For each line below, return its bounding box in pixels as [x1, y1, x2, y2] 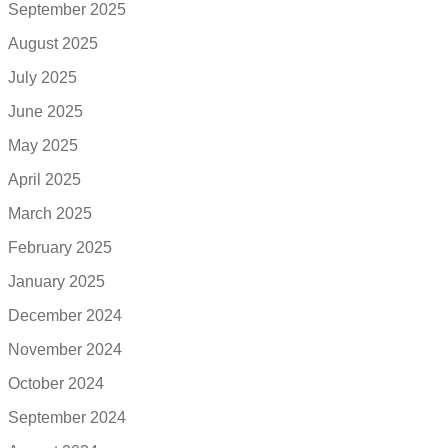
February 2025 [8, 239, 112, 257]
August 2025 [8, 35, 98, 53]
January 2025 [8, 273, 105, 291]
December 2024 [8, 307, 122, 325]
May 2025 [8, 137, 78, 155]
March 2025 [8, 205, 92, 223]
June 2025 [8, 103, 83, 121]
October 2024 [8, 375, 104, 393]
